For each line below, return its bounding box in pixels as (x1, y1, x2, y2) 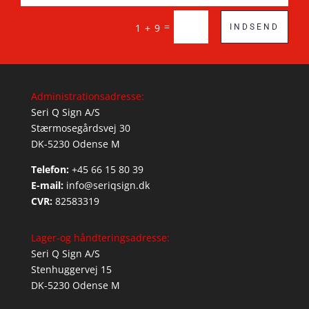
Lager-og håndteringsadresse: (30, 230, 170, 244)
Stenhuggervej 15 (30, 262, 112, 276)
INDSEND (230, 22, 279, 32)
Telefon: (30, 162, 69, 176)
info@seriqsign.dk (66, 178, 150, 192)
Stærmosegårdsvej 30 (30, 121, 130, 134)
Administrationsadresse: (30, 89, 144, 103)
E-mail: (30, 178, 63, 192)
